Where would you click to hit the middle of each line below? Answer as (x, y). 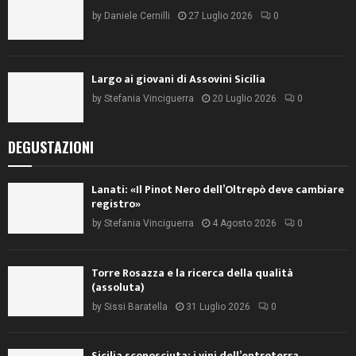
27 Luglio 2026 (221, 15)
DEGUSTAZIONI (51, 147)
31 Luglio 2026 (218, 306)
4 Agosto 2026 (244, 224)
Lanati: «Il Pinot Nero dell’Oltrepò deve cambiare (218, 190)
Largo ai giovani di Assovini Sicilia (178, 79)
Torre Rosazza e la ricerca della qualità (192, 273)
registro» (116, 204)
